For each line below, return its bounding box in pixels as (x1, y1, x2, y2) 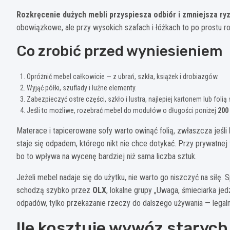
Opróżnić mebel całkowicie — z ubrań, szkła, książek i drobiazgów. (27, 72, 219, 81)
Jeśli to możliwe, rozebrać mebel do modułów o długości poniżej (27, 106, 218, 114)
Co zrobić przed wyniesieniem (16, 42, 222, 60)
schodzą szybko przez (16, 185, 92, 195)
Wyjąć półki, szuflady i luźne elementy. (27, 83, 137, 92)
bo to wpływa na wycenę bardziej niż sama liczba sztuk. (16, 151, 197, 161)
